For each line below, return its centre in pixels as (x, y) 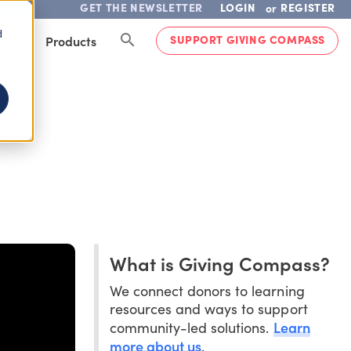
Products (71, 41)
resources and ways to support (208, 308)
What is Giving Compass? (219, 262)
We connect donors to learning (207, 290)
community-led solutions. (191, 327)
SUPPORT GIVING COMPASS (247, 39)
